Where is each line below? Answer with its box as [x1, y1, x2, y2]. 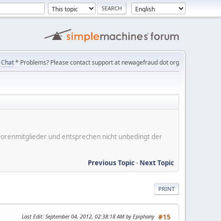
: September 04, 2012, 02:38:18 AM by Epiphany [42, 212, 154, 220]
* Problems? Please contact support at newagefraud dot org [14, 58, 179, 67]
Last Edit [22, 212, 42, 220]
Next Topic [140, 158, 174, 167]
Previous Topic [88, 158, 135, 167]
